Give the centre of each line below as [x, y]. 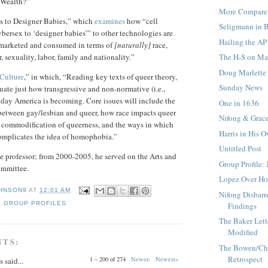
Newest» [167, 259]
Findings [243, 205]
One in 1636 [239, 103]
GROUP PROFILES [35, 203]
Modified [243, 232]
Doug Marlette [243, 72]
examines [110, 21]
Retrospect [246, 259]
